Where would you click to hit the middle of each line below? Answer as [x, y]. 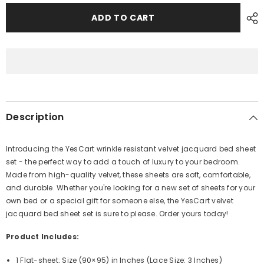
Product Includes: [43, 237]
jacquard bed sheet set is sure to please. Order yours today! [117, 214]
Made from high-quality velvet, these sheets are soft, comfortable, [128, 175]
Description [35, 117]
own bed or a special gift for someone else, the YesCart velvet [120, 201]
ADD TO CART [123, 18]
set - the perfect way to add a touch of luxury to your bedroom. [123, 162]
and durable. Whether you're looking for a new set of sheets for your [131, 188]
